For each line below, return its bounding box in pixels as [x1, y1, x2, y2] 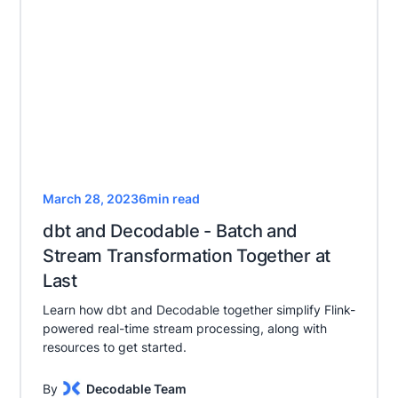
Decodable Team [85, 380, 187, 396]
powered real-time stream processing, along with [42, 321, 327, 337]
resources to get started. [42, 339, 187, 355]
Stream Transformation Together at [42, 245, 330, 267]
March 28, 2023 [42, 191, 139, 207]
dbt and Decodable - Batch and [42, 220, 298, 243]
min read [146, 191, 200, 207]
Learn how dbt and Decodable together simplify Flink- [42, 302, 355, 318]
